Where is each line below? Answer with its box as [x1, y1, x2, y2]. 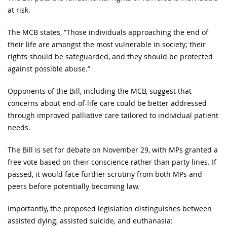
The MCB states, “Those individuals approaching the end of [8, 27, 208, 37]
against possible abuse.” [8, 63, 90, 73]
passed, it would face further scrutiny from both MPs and [8, 169, 202, 179]
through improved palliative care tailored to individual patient [8, 110, 218, 120]
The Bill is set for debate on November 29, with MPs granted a [8, 144, 218, 155]
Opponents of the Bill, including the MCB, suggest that [8, 86, 192, 96]
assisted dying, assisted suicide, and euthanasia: [8, 215, 173, 225]
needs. [8, 122, 30, 132]
